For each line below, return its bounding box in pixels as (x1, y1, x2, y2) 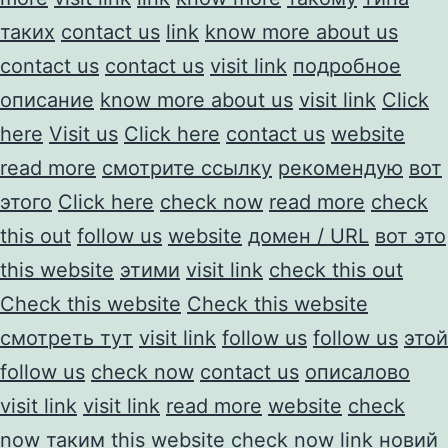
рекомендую (278, 155, 403, 180)
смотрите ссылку (102, 155, 272, 180)
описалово (305, 359, 410, 384)
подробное (293, 53, 401, 78)
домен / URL (248, 223, 369, 248)
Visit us (49, 121, 118, 146)
